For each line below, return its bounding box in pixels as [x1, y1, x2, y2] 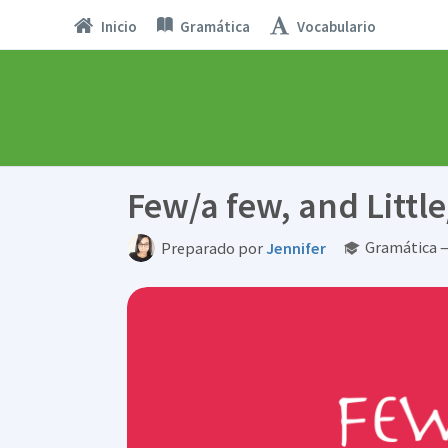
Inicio [100, 16, 137, 36]
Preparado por [161, 238, 266, 259]
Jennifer [266, 238, 326, 259]
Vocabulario [296, 16, 376, 36]
